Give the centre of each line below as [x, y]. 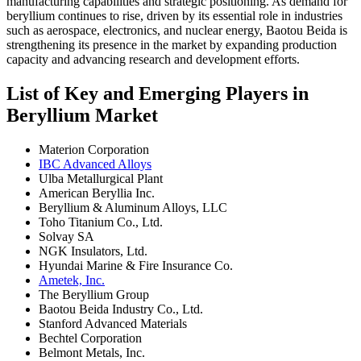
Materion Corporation [94, 149]
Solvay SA [66, 236]
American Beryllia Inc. [97, 193]
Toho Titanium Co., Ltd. [101, 222]
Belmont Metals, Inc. [92, 352]
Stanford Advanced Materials [113, 323]
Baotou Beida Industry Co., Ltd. [121, 309]
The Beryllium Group [94, 294]
